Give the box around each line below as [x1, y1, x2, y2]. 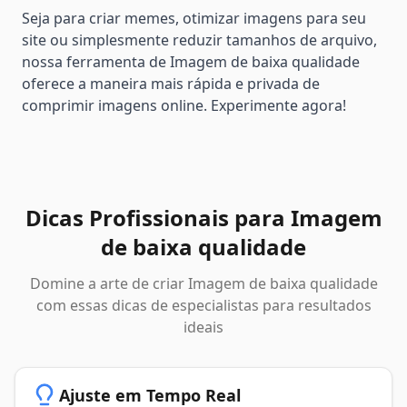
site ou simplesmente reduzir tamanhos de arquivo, [22, 30, 377, 51]
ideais [184, 317, 223, 338]
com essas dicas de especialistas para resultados [35, 295, 372, 316]
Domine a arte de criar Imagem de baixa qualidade [29, 273, 378, 294]
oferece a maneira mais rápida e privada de [22, 74, 320, 94]
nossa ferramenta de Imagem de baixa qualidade [22, 52, 360, 73]
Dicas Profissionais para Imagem [25, 203, 382, 233]
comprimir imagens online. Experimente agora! [22, 95, 346, 116]
